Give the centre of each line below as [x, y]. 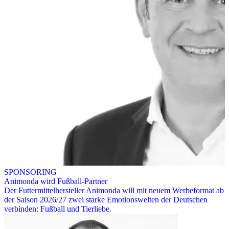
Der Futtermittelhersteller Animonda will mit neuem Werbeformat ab [114, 190]
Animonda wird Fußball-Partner [56, 181]
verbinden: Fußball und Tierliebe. [58, 209]
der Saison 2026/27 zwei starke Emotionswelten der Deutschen [106, 199]
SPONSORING [30, 172]
